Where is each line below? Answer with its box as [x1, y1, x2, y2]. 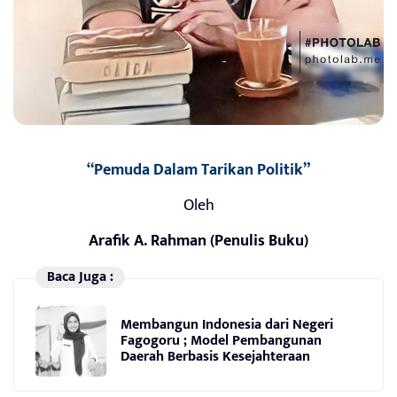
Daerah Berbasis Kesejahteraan [121, 345, 310, 370]
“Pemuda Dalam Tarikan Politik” [87, 156, 310, 183]
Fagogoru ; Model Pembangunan [121, 329, 322, 354]
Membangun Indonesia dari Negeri [121, 313, 333, 338]
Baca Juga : [46, 265, 113, 290]
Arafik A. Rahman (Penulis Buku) [89, 227, 308, 254]
